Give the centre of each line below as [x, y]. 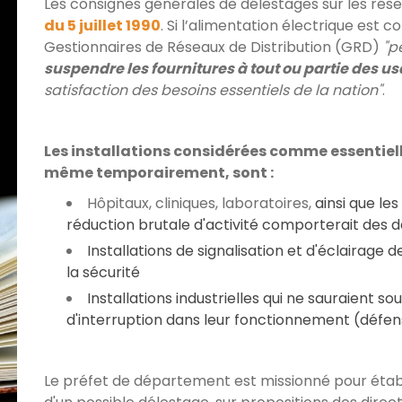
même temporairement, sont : [159, 172]
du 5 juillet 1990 [102, 25]
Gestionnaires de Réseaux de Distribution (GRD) [214, 47]
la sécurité [103, 272]
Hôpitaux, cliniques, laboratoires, [201, 203]
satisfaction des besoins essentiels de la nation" [213, 90]
